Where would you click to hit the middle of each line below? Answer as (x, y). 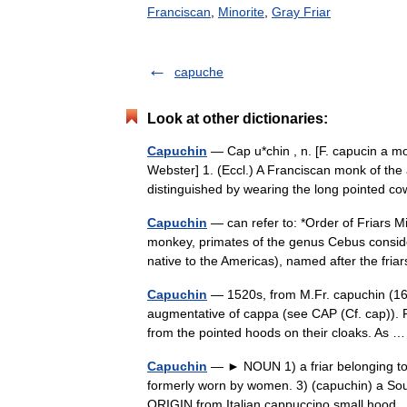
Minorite (241, 11)
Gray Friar (301, 11)
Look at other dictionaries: (238, 118)
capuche (199, 71)
